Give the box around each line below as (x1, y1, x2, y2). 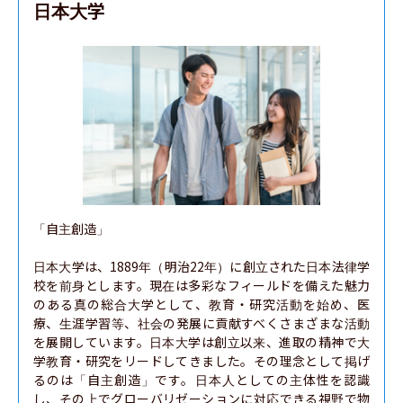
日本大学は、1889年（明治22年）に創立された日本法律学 (33, 257, 370, 275)
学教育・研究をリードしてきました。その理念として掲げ (33, 352, 370, 370)
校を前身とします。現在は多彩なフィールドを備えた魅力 (33, 276, 370, 294)
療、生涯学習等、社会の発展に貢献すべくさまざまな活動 (33, 314, 370, 332)
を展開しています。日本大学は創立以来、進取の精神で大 (33, 333, 370, 351)
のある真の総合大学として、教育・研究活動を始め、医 (33, 295, 370, 313)
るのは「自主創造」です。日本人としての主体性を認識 (33, 371, 370, 389)
